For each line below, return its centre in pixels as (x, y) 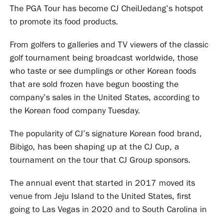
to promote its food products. (64, 22)
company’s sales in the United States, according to (105, 98)
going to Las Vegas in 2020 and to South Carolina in (108, 209)
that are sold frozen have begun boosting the (94, 84)
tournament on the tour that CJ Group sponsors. (100, 160)
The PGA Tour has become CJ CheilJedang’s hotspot (107, 9)
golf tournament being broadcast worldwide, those (104, 58)
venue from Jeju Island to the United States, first (100, 196)
